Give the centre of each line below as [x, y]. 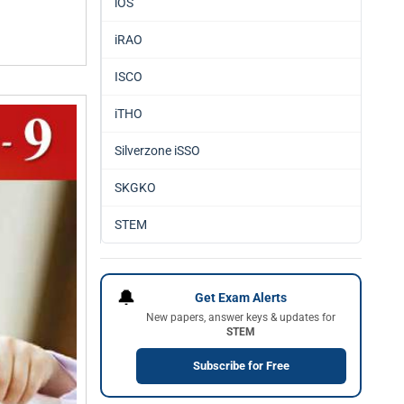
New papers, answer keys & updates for [241, 317]
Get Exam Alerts [241, 297]
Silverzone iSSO [157, 151]
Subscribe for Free [241, 365]
